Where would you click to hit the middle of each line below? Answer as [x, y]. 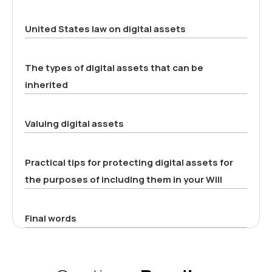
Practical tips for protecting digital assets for [129, 162]
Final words [51, 218]
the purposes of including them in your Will [124, 179]
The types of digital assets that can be [114, 67]
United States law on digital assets [105, 29]
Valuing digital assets [74, 123]
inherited [46, 84]
